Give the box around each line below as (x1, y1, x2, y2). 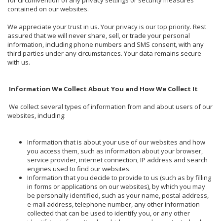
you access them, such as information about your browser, (27, 146, 203, 155)
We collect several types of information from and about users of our (9, 102, 213, 111)
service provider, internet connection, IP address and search (27, 155, 208, 164)
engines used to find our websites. (27, 164, 131, 173)
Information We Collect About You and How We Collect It (9, 84, 198, 93)
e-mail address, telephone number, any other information (27, 199, 200, 209)
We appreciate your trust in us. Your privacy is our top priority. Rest (7, 22, 206, 31)
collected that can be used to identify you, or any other (27, 208, 190, 218)
